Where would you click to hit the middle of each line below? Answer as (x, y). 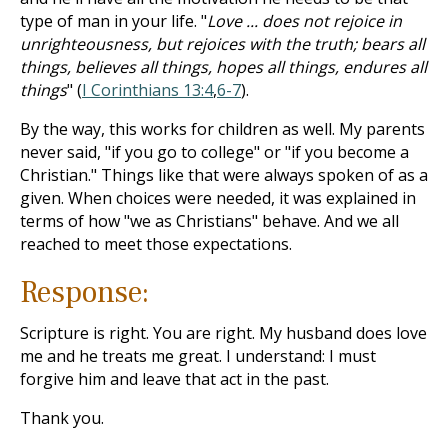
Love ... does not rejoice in (304, 21)
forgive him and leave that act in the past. (174, 379)
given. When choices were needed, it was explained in (218, 198)
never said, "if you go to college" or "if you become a (214, 152)
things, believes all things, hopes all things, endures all (223, 67)
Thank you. (62, 418)
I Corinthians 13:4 (147, 90)
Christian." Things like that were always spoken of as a (224, 175)
